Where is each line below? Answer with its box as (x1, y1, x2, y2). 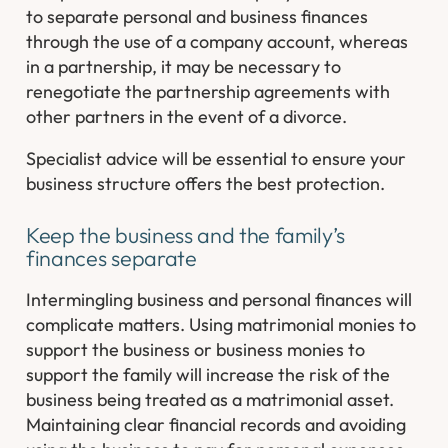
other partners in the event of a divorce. (26, 105, 348, 129)
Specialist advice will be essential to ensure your (26, 147, 407, 171)
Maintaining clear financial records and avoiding (26, 412, 407, 436)
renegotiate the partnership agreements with (26, 80, 391, 104)
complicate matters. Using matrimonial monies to (26, 312, 417, 336)
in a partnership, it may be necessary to (26, 55, 342, 79)
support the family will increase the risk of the (26, 362, 391, 386)
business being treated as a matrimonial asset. (26, 387, 395, 411)
